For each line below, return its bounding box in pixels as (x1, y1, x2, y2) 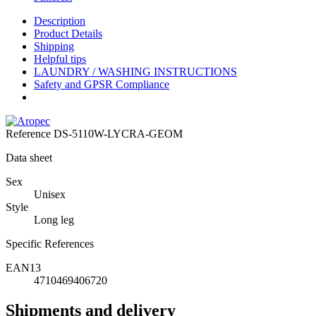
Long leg (34, 214, 74, 226)
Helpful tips (34, 53, 86, 66)
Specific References (6, 238, 94, 250)
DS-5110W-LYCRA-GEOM (54, 128, 183, 140)
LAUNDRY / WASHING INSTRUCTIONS (34, 66, 237, 78)
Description (34, 15, 85, 28)
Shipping (34, 40, 74, 53)
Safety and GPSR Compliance (34, 78, 169, 91)
